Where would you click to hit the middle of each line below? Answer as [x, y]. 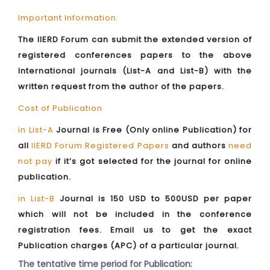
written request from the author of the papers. [121, 86]
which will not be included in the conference [135, 214]
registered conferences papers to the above [135, 55]
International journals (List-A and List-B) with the [135, 71]
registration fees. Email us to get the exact [135, 230]
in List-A [37, 130]
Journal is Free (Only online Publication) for [154, 130]
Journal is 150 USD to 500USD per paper [156, 199]
